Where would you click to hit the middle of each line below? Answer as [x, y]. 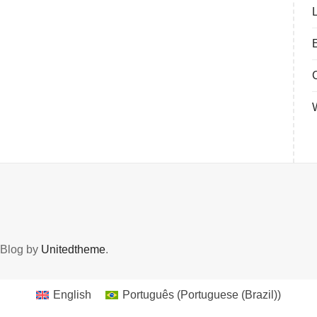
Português [149, 294]
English [72, 294]
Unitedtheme [73, 249]
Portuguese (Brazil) [229, 294]
